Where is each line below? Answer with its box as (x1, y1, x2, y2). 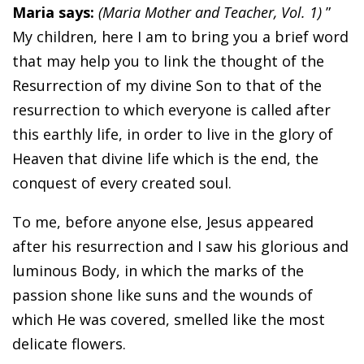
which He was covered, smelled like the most (12, 310, 325, 330)
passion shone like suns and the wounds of (12, 285, 313, 305)
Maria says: (12, 2, 94, 23)
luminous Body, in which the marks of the (12, 261, 304, 281)
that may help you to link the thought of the (12, 51, 324, 71)
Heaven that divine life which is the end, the (12, 149, 318, 169)
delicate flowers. (12, 334, 126, 354)
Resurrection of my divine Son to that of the (12, 76, 322, 96)
